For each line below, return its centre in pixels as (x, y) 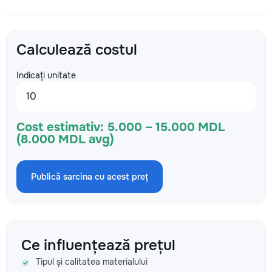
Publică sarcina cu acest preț (90, 177)
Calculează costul (77, 50)
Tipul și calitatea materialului (92, 262)
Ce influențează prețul (98, 245)
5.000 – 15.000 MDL (166, 127)
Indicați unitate (46, 75)
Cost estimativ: (60, 127)
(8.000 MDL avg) (65, 139)
